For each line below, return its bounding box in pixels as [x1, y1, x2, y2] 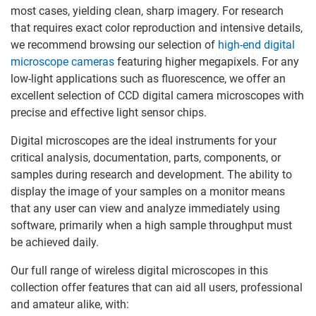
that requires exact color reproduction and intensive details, [11, 21, 303, 35]
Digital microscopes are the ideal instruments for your [11, 134, 276, 147]
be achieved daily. [11, 236, 99, 249]
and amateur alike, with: [11, 298, 129, 311]
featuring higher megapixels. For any [114, 55, 299, 68]
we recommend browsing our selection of [11, 38, 218, 51]
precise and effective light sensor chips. [11, 106, 207, 119]
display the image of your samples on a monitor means [11, 185, 285, 198]
